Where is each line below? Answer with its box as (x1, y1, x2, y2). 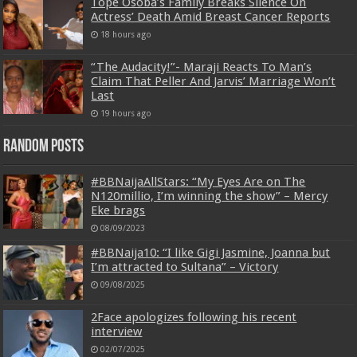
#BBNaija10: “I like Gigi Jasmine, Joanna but (91, 245, 331, 260)
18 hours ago (100, 29, 152, 39)
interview (91, 324, 143, 339)
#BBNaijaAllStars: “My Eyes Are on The (91, 174, 306, 189)
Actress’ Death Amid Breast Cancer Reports (91, 9, 331, 24)
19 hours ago (100, 108, 152, 118)
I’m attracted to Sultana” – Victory (91, 259, 279, 274)
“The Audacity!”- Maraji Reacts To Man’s (91, 59, 312, 74)
